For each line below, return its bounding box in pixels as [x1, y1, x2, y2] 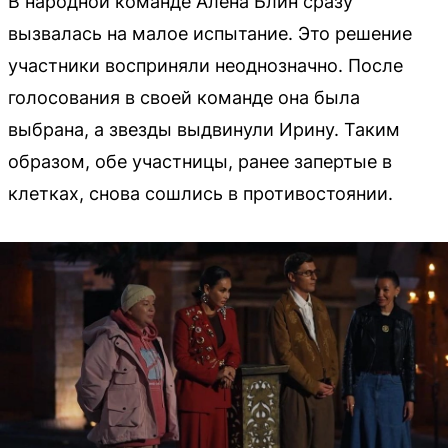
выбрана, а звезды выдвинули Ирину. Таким [8, 119, 400, 141]
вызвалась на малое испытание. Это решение [8, 23, 412, 45]
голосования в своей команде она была [8, 87, 360, 109]
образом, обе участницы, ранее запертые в [8, 151, 392, 173]
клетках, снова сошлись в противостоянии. [8, 183, 393, 205]
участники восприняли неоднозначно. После [8, 55, 403, 77]
